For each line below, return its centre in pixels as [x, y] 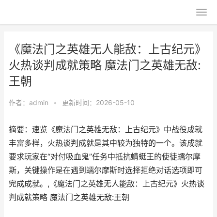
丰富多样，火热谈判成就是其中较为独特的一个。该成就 [106, 143]
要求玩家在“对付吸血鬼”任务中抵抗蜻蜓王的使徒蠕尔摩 [105, 157]
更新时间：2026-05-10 [98, 102]
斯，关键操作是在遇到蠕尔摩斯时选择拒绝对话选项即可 [106, 170]
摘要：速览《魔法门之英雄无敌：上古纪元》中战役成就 [106, 130]
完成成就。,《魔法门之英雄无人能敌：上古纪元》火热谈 [107, 184]
